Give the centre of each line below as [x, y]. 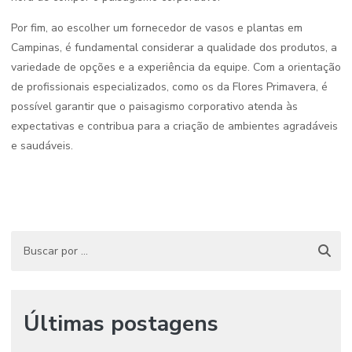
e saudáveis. [42, 146]
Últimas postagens [121, 324]
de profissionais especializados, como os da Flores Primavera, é [169, 87]
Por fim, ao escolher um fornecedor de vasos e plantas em [157, 28]
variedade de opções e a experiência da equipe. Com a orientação [176, 67]
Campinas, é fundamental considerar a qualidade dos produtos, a [174, 48]
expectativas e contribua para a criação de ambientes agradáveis [174, 126]
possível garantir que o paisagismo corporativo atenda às [154, 106]
